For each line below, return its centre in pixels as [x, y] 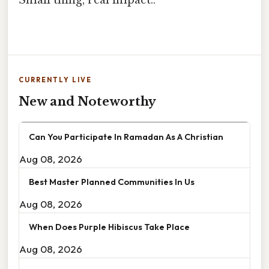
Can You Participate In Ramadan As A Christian [126, 137]
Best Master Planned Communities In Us [112, 182]
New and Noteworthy [87, 102]
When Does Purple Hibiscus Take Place [109, 227]
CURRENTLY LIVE [55, 80]
